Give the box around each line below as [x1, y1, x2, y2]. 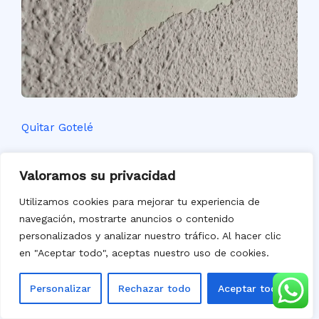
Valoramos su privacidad [19, 168, 175, 183]
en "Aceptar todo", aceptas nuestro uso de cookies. [19, 247, 269, 258]
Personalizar [30, 283, 91, 294]
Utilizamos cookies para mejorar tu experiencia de [19, 196, 260, 207]
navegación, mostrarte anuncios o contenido [19, 213, 234, 224]
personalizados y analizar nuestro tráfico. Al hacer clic [19, 230, 281, 241]
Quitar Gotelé [21, 121, 93, 135]
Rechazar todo [118, 283, 191, 294]
